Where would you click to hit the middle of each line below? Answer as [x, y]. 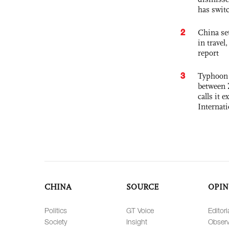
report [208, 53]
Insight [137, 222]
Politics [56, 211]
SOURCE [142, 187]
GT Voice [140, 211]
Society [56, 222]
